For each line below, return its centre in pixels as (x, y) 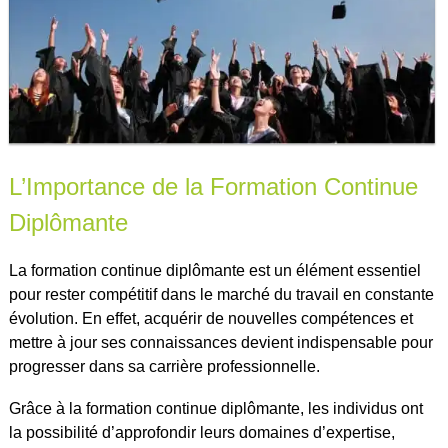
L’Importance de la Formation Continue (213, 186)
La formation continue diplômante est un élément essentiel (214, 270)
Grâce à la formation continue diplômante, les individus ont (215, 408)
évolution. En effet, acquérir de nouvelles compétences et (210, 318)
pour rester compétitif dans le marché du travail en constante (221, 294)
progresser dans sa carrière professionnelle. (164, 366)
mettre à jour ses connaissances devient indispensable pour (220, 342)
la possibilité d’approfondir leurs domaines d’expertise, (201, 432)
